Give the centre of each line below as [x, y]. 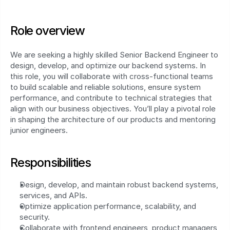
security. [35, 217]
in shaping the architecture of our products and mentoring [113, 119]
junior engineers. [39, 130]
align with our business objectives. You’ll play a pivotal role [113, 109]
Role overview [47, 31]
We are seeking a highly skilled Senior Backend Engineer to [114, 55]
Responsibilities [51, 162]
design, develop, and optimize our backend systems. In [108, 65]
